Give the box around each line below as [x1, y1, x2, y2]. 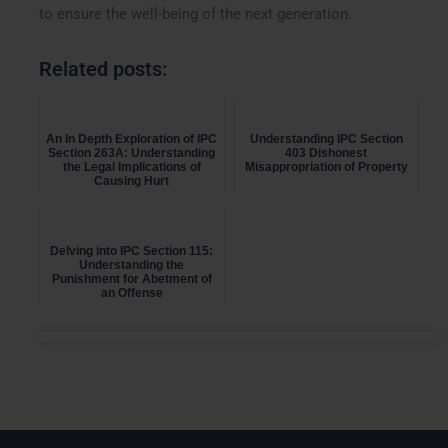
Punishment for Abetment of [51, 271, 212, 286]
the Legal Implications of [62, 159, 201, 174]
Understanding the [79, 257, 185, 272]
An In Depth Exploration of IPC [46, 131, 218, 146]
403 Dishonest [285, 145, 368, 160]
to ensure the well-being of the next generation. [39, 4, 353, 23]
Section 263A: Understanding [48, 145, 216, 160]
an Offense [100, 285, 163, 300]
